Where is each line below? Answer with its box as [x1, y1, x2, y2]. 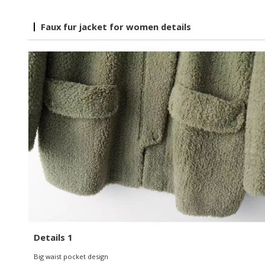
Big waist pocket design [33, 251, 108, 261]
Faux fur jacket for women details [40, 20, 191, 33]
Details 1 [33, 231, 73, 243]
